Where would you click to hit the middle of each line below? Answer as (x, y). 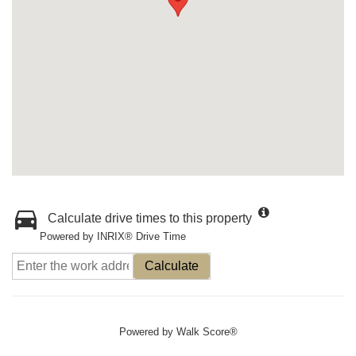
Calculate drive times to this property (150, 218)
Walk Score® (207, 332)
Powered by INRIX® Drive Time (113, 236)
